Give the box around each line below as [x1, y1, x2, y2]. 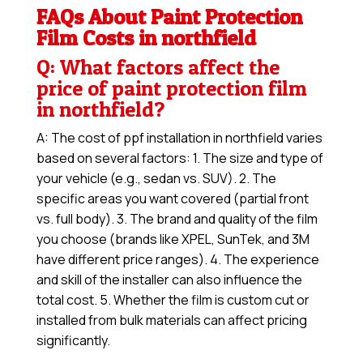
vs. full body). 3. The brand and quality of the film [36, 210, 318, 228]
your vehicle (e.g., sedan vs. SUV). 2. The [36, 169, 276, 188]
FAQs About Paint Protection [36, 4, 302, 30]
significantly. [36, 331, 110, 350]
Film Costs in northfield [36, 25, 256, 51]
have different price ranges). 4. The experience [36, 250, 319, 269]
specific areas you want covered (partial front [36, 190, 309, 208]
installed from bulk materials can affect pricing [36, 311, 307, 330]
